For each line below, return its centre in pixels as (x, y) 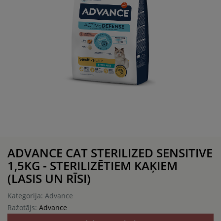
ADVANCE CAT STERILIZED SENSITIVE (110, 152)
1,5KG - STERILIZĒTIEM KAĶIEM (92, 165)
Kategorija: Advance (40, 195)
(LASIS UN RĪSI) (49, 178)
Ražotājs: (23, 207)
